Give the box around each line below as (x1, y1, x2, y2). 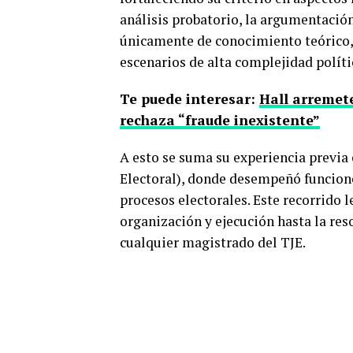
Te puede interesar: (120, 89, 259, 108)
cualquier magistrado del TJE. (120, 232, 306, 251)
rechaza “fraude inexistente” (120, 110, 320, 129)
